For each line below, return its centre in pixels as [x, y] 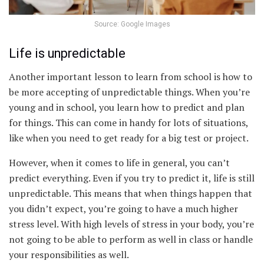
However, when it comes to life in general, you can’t [119, 162]
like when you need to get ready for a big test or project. [129, 138]
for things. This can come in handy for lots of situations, [128, 122]
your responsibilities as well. [69, 254]
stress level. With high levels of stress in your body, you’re [131, 224]
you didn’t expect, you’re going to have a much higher [123, 208]
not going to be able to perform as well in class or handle [131, 239]
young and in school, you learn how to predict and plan [127, 107]
